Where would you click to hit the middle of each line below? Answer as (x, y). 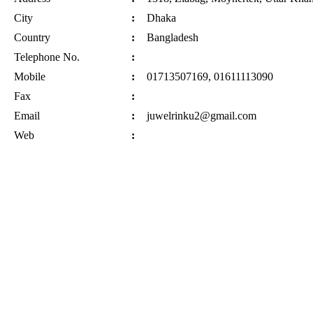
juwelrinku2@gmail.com (202, 115)
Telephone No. (47, 57)
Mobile (30, 76)
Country (32, 37)
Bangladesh (173, 37)
